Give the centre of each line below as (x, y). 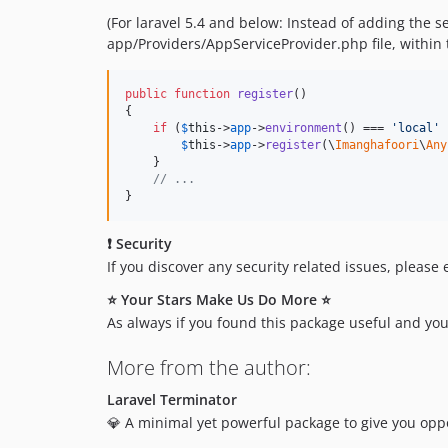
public (146, 94)
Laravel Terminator (172, 400)
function (202, 94)
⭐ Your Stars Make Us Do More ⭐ (219, 300)
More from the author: (209, 368)
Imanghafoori (377, 145)
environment (303, 128)
